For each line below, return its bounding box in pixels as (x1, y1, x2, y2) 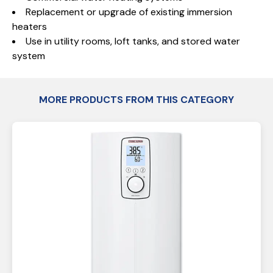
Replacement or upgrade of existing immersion (26, 5, 232, 18)
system (12, 49, 45, 62)
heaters (12, 20, 47, 33)
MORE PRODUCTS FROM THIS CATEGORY (39, 93, 234, 106)
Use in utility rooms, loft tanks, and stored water (26, 35, 240, 48)
